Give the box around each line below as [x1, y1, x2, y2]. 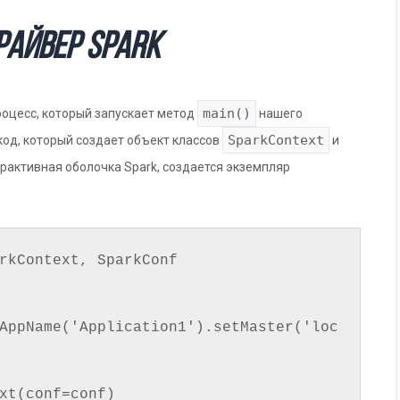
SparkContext [228, 131, 324, 148]
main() [203, 104, 251, 121]
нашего [256, 105, 303, 121]
